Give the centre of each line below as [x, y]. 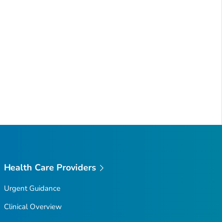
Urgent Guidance [32, 189]
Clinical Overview [33, 207]
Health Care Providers [50, 167]
